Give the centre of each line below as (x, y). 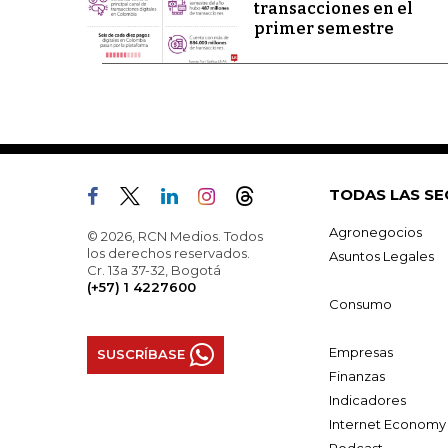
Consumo (360, 303)
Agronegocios (375, 231)
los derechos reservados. (168, 252)
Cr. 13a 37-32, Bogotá (154, 269)
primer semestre (323, 29)
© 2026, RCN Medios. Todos (175, 235)
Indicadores (367, 399)
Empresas (361, 351)
